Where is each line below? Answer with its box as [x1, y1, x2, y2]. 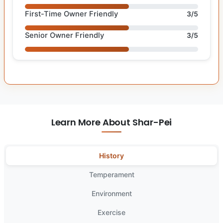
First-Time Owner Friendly [25, 9, 118, 18]
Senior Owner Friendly [25, 30, 104, 40]
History [99, 151, 124, 160]
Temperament [89, 170, 134, 179]
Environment [91, 189, 132, 198]
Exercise [98, 208, 125, 217]
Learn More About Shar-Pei [51, 115, 172, 128]
